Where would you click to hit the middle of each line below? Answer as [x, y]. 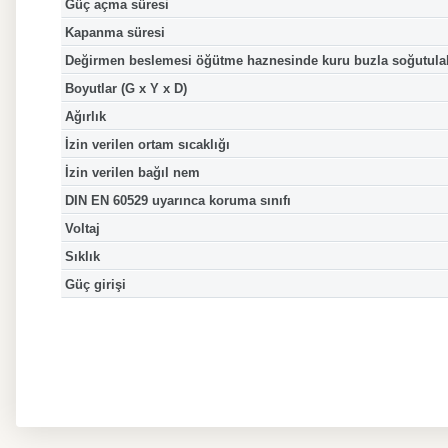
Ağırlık [85, 117]
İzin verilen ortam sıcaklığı [147, 145]
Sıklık [82, 257]
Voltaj [82, 229]
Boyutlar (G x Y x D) [125, 89]
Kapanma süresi [114, 33]
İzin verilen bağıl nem [132, 173]
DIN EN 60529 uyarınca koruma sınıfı [177, 201]
